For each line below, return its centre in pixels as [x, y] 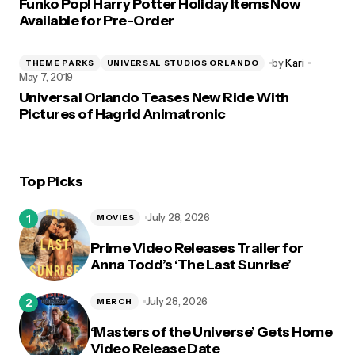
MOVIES [116, 217]
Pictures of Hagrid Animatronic [122, 114]
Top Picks [51, 181]
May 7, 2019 [46, 77]
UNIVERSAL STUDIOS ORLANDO [183, 63]
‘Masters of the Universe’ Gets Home [212, 332]
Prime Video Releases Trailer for [197, 248]
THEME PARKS [60, 63]
